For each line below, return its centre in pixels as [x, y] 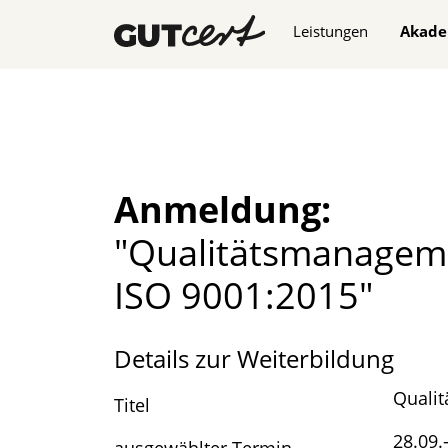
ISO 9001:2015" [243, 295]
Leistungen [330, 31]
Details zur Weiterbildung [254, 359]
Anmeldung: [222, 209]
